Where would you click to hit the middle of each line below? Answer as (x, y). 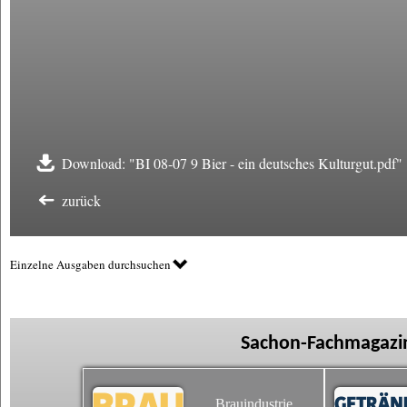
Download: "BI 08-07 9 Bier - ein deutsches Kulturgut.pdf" (232, 163)
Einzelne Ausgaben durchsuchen (90, 264)
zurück (81, 200)
